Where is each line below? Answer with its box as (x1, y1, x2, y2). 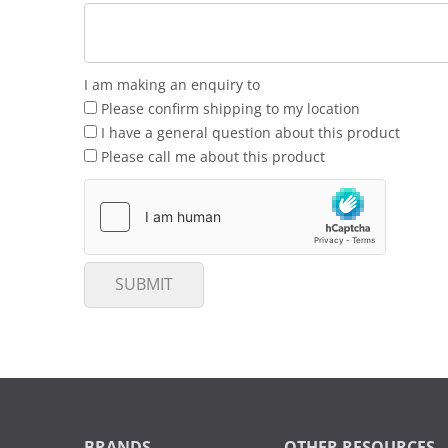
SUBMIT (115, 276, 173, 293)
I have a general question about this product (97, 125, 400, 141)
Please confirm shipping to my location (97, 101, 360, 117)
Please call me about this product (97, 149, 325, 165)
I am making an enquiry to (84, 77, 260, 93)
